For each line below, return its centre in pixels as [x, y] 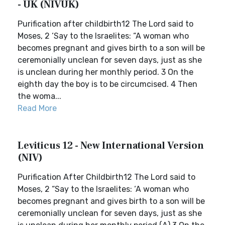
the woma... [39, 96]
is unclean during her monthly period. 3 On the [105, 72]
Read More [37, 108]
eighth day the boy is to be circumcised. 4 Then [107, 84]
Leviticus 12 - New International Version [111, 146]
